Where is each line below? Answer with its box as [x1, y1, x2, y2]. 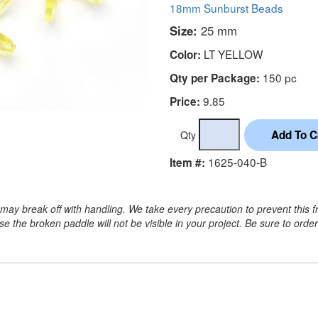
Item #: [170, 154, 205, 170]
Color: [170, 46, 201, 62]
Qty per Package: [170, 70, 260, 86]
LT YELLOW [201, 45, 263, 62]
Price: [170, 93, 200, 109]
